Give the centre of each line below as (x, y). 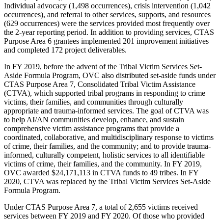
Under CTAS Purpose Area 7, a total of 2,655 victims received (101, 207)
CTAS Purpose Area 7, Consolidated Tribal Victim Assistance (100, 84)
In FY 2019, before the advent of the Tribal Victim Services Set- (103, 66)
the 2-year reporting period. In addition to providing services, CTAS (109, 32)
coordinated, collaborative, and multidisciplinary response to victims (109, 137)
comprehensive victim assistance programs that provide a (92, 128)
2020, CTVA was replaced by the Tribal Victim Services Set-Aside (107, 181)
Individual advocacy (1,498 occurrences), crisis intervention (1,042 (107, 5)
